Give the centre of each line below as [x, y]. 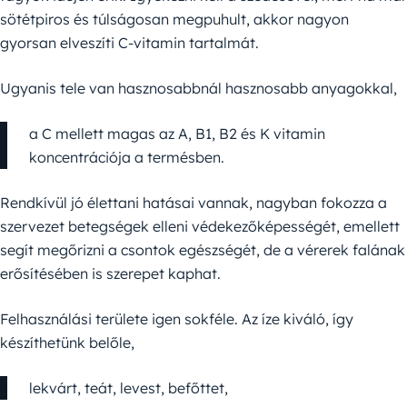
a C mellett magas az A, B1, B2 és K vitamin [177, 134]
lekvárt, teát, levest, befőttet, [129, 388]
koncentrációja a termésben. [127, 158]
